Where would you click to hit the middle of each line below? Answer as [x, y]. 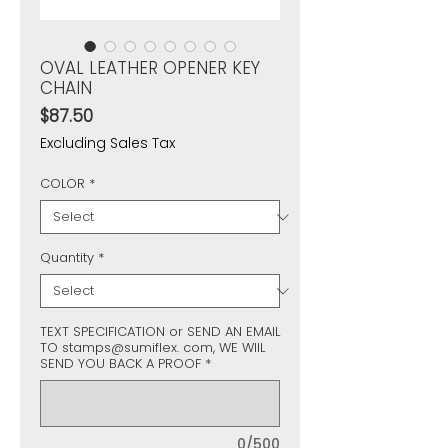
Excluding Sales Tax [107, 143]
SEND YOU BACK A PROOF [120, 364]
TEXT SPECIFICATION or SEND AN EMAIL [160, 332]
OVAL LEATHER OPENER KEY [150, 68]
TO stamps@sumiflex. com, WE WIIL [152, 348]
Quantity [67, 258]
